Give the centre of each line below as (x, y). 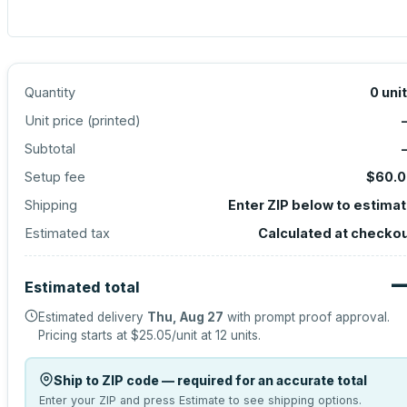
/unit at (194, 335)
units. (244, 335)
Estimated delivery (93, 317)
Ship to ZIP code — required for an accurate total (210, 380)
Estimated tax (67, 233)
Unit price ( (58, 120)
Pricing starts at (84, 335)
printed (114, 120)
